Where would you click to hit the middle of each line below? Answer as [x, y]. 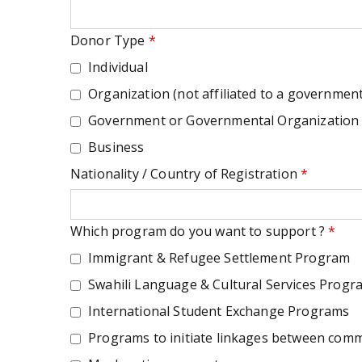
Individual [116, 67]
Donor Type [109, 40]
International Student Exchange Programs [217, 311]
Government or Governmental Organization [222, 120]
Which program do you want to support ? [200, 231]
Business [115, 147]
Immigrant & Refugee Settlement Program [218, 258]
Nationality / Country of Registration [186, 174]
